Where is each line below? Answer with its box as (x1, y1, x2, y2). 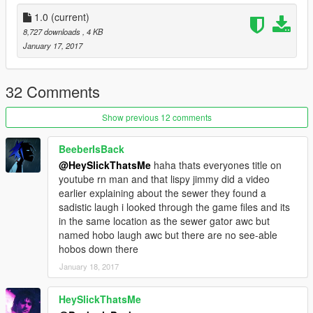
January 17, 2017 (23, 40, 82, 52)
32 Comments (6, 80, 100, 103)
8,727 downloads (23, 26, 82, 38)
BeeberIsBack (59, 142, 124, 156)
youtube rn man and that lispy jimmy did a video (59, 172, 270, 187)
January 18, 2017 (59, 261, 119, 272)
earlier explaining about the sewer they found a (59, 186, 266, 201)
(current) (51, 10, 89, 24)
